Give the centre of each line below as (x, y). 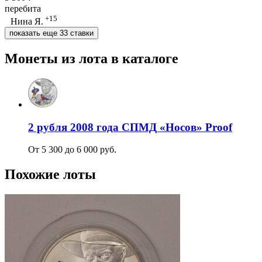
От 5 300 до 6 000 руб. (72, 150)
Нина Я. (27, 22)
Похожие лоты (50, 175)
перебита (23, 8)
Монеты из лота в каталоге (92, 59)
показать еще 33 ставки (51, 33)
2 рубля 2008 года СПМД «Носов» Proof (130, 127)
